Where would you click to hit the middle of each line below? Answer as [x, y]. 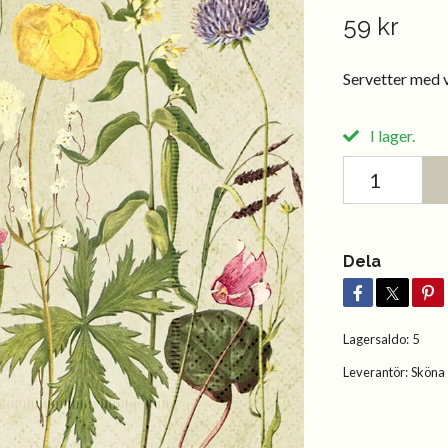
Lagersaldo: [375, 338]
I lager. [390, 135]
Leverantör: [375, 371]
